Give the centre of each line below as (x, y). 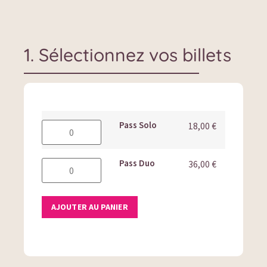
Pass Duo (137, 163)
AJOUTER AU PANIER (90, 207)
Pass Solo (138, 125)
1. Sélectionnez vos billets (128, 55)
